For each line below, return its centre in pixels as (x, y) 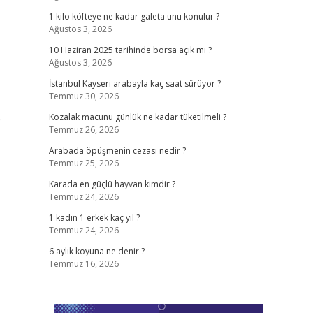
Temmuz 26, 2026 (83, 130)
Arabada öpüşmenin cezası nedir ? (117, 151)
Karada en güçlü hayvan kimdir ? (112, 184)
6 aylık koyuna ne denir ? (96, 251)
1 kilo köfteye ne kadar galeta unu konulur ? (134, 16)
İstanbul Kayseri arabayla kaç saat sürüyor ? (134, 83)
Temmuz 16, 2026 (83, 264)
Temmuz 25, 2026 (83, 163)
